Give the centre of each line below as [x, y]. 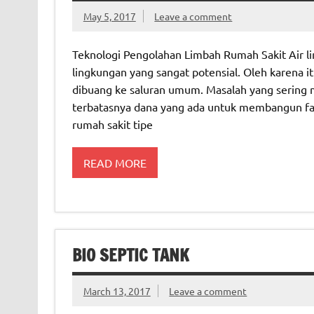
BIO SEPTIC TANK [130, 255]
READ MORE [115, 162]
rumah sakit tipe [112, 124]
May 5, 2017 [109, 16]
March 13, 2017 [117, 291]
